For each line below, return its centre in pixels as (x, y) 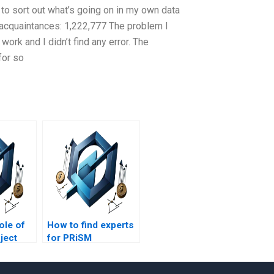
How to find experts (91, 225)
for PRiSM (69, 238)
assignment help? (86, 251)
